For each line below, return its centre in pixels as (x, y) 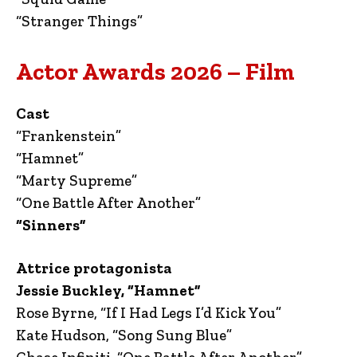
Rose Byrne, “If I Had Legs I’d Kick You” (149, 312)
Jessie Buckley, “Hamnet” (108, 290)
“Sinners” (51, 225)
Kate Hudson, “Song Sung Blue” (124, 335)
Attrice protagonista (94, 268)
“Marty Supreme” (76, 180)
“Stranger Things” (79, 21)
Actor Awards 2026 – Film (155, 71)
